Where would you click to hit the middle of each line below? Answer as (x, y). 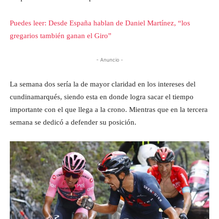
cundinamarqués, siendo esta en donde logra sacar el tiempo (102, 97)
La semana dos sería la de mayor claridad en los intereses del (103, 84)
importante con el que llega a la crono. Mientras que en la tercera (109, 109)
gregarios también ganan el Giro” (61, 35)
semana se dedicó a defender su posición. (73, 122)
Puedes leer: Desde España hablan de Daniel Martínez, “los (100, 23)
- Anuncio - (109, 59)
